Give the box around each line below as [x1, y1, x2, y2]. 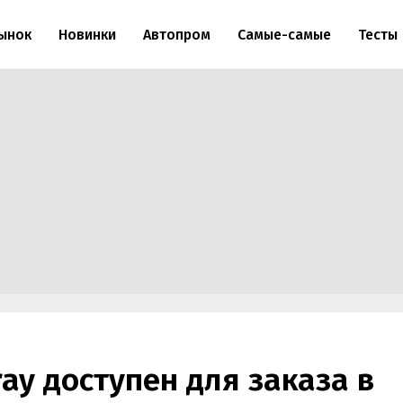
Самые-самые [237, 25, 331, 43]
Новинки [58, 25, 116, 43]
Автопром [142, 25, 210, 43]
